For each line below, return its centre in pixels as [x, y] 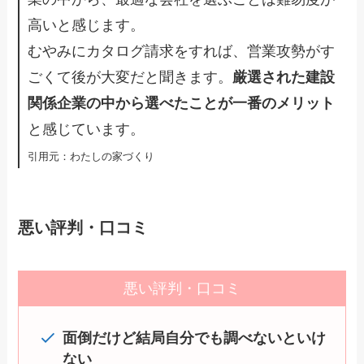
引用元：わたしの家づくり [91, 157]
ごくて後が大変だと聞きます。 [130, 78]
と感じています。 [87, 130]
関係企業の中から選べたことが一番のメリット [182, 104]
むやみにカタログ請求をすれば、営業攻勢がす [182, 52]
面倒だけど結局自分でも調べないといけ [195, 338]
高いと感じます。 [87, 26]
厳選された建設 [284, 78]
